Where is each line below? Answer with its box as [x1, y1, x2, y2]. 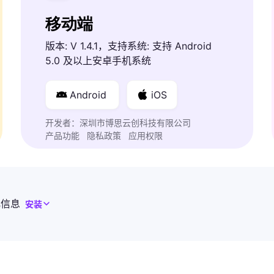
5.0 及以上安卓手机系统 [45, 54, 151, 67]
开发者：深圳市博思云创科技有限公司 [45, 117, 191, 128]
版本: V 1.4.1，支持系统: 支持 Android [45, 39, 212, 52]
